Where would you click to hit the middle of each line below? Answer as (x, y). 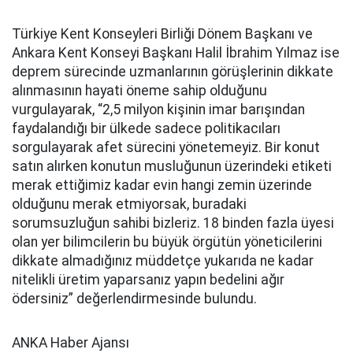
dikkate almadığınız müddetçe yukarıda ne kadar (163, 261)
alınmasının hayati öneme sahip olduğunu (139, 91)
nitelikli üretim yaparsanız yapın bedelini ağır (148, 280)
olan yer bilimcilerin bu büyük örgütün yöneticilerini (167, 242)
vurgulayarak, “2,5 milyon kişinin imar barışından (158, 110)
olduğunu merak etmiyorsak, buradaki (129, 204)
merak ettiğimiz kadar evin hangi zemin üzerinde (162, 185)
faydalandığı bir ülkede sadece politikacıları (146, 128)
